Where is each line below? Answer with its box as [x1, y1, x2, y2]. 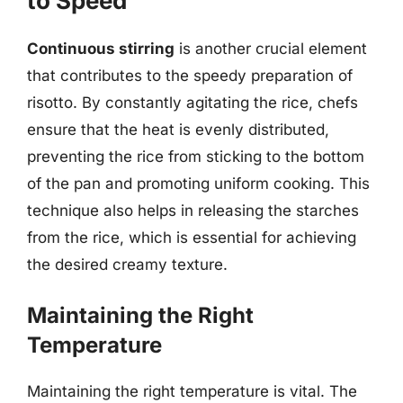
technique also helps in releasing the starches [27, 201, 359, 219]
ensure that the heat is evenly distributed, [27, 120, 329, 139]
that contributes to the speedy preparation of [27, 66, 353, 85]
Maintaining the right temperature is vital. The [27, 382, 357, 400]
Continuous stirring [27, 39, 175, 58]
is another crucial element [175, 39, 367, 58]
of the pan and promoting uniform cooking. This [27, 174, 370, 193]
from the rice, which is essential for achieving [27, 228, 356, 246]
